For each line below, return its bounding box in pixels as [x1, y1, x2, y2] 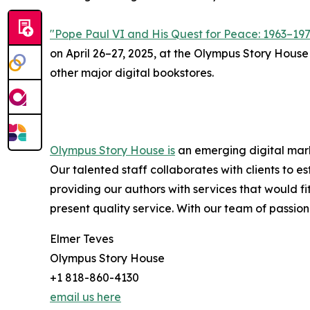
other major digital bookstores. [50, 65, 214, 80]
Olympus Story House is [50, 143, 175, 157]
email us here [50, 289, 121, 304]
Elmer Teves [50, 231, 113, 246]
